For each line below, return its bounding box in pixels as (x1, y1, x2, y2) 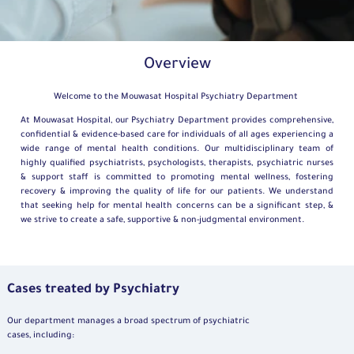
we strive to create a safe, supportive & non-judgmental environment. (21, 216, 307, 226)
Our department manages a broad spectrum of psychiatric (7, 317, 250, 327)
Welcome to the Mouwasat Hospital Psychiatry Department (54, 92, 300, 103)
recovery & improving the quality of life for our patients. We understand (21, 187, 333, 198)
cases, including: (7, 331, 74, 341)
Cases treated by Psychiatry (7, 283, 179, 298)
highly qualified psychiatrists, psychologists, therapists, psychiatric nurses (21, 159, 333, 169)
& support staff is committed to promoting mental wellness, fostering (21, 173, 333, 183)
